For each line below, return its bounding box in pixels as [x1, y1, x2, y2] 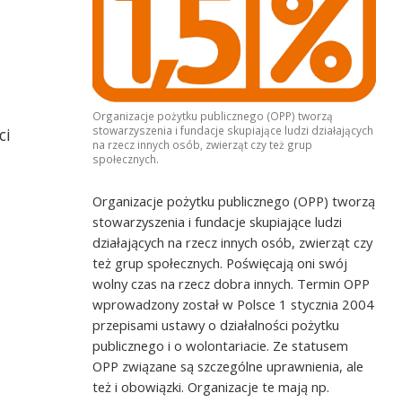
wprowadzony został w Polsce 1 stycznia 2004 [92, 295, 375, 314]
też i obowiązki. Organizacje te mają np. [92, 378, 330, 397]
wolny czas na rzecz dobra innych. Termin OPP [92, 275, 371, 293]
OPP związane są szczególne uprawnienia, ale [92, 357, 364, 376]
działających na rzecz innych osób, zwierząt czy [92, 233, 373, 252]
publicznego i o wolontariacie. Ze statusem [92, 336, 349, 355]
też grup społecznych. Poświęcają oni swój [92, 254, 348, 273]
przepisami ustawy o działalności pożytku [92, 316, 340, 335]
